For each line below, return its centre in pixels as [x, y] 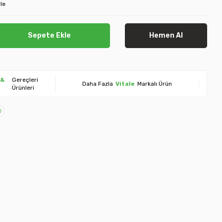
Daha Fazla [98, 84]
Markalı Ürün [155, 84]
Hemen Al [166, 35]
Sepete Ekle [50, 35]
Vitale [125, 84]
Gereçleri [25, 80]
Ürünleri [23, 88]
